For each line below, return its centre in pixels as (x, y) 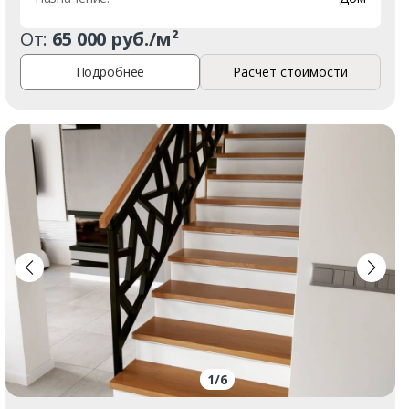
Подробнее (110, 72)
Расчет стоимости (291, 72)
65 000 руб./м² (116, 38)
